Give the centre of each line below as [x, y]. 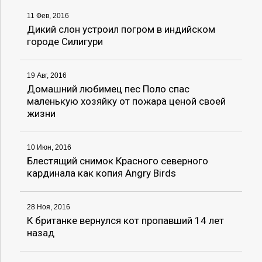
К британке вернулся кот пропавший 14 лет [125, 221]
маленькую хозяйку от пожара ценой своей [126, 101]
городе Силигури [65, 42]
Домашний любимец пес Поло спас [108, 89]
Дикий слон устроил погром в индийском [121, 30]
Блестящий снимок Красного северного [117, 161]
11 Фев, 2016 [48, 16]
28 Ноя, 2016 [48, 207]
